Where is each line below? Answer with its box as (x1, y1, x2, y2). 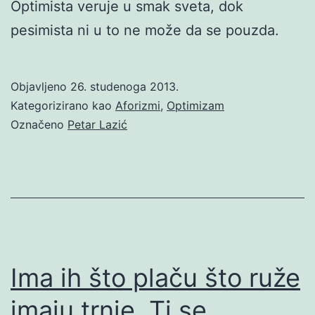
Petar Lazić (67, 117, 127, 131)
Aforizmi (115, 98, 160, 112)
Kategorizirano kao (11, 98, 115, 112)
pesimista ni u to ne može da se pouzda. (11, 21, 279, 39)
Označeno (11, 117, 67, 131)
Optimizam (167, 98, 224, 112)
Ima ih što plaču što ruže (11, 262, 300, 293)
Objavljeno (11, 79, 70, 94)
